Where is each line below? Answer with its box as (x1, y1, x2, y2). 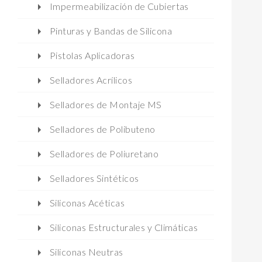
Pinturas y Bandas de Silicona (50, 25, 173, 36)
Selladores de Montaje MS (50, 98, 162, 110)
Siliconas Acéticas (50, 196, 125, 208)
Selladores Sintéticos (50, 172, 139, 184)
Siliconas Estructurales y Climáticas (50, 221, 198, 233)
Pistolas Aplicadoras (50, 49, 135, 61)
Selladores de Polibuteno (50, 123, 156, 135)
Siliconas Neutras (50, 246, 123, 257)
